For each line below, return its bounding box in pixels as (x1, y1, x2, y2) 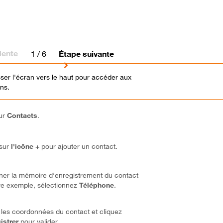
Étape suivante (59, 48, 114, 59)
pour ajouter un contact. (39, 142, 118, 151)
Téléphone (79, 180, 114, 189)
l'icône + (11, 142, 40, 151)
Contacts (7, 111, 38, 120)
